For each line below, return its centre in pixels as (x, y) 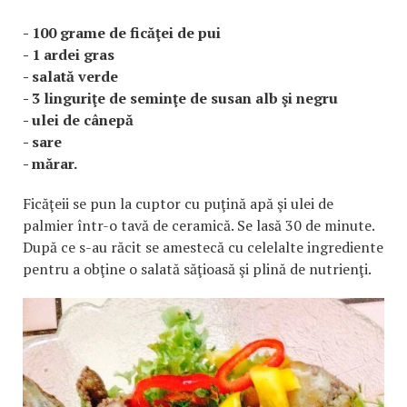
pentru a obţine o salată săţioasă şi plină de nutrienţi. (197, 269)
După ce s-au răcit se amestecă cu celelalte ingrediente (203, 248)
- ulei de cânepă (78, 120)
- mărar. (50, 164)
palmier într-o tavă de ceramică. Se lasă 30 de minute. (199, 226)
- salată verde (70, 77)
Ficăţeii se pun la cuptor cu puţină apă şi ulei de (178, 204)
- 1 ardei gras (69, 55)
